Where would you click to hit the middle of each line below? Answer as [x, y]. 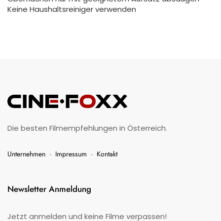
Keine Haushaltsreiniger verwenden [72, 9]
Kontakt [107, 154]
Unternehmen [26, 154]
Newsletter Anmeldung [49, 189]
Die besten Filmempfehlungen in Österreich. [87, 128]
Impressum [71, 154]
